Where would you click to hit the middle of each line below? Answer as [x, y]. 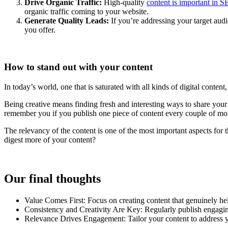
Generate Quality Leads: [67, 21]
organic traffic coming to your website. [87, 12]
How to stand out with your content [80, 67]
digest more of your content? [50, 139]
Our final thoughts [52, 178]
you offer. [40, 30]
